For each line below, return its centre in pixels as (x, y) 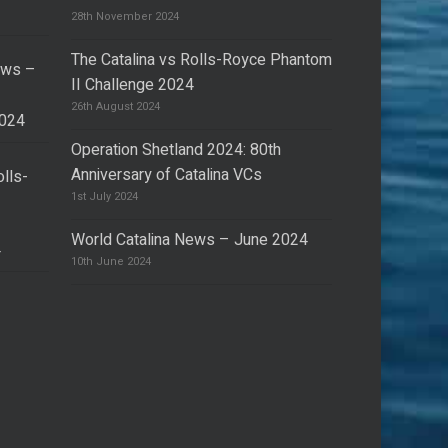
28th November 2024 (124, 16)
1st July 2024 (104, 196)
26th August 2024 (115, 106)
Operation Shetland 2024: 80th (175, 149)
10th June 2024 (110, 261)
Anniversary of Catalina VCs (166, 174)
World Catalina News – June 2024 (189, 239)
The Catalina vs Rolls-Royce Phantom (201, 59)
